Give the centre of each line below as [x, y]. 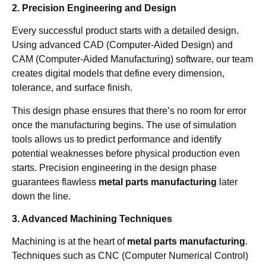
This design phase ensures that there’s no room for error [129, 110]
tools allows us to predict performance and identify [117, 139]
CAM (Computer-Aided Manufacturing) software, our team [132, 59]
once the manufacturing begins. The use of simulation [124, 125]
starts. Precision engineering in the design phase [114, 167]
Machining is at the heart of [69, 242]
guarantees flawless [55, 182]
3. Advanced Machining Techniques [92, 218]
